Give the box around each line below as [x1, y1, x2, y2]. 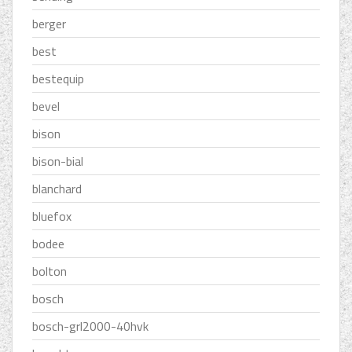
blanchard [32, 179, 82, 199]
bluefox [32, 207, 71, 226]
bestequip [32, 69, 84, 89]
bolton [32, 262, 67, 281]
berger [32, 14, 66, 34]
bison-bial [32, 152, 83, 171]
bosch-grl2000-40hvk [32, 317, 148, 336]
